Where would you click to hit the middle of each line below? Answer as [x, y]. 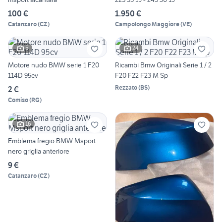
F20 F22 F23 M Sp [141, 75]
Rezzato [126, 87]
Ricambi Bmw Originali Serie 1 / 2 [163, 65]
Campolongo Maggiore [147, 24]
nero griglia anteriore [39, 151]
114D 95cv [23, 75]
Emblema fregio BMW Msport [52, 140]
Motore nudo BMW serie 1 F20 [54, 65]
